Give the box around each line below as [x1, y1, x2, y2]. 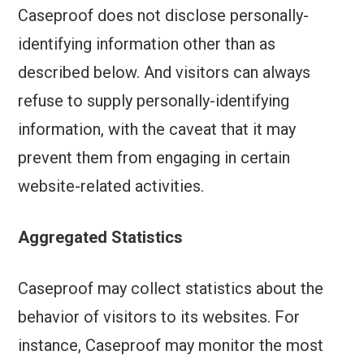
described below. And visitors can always [18, 63, 311, 83]
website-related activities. [18, 176, 205, 197]
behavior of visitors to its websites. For [18, 307, 301, 327]
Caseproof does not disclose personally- [18, 6, 310, 26]
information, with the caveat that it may [18, 119, 297, 140]
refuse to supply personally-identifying [18, 91, 290, 111]
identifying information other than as [18, 34, 276, 54]
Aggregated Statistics [18, 227, 184, 248]
